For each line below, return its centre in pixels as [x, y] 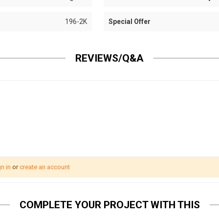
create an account [45, 167]
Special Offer [129, 22]
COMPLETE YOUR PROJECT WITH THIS [109, 205]
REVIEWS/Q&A [109, 58]
